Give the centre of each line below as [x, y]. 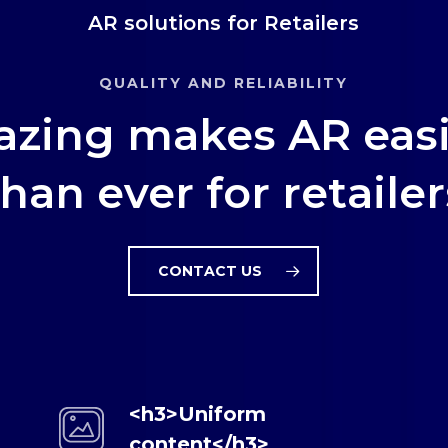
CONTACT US [210, 270]
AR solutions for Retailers [224, 23]
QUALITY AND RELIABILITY [224, 82]
